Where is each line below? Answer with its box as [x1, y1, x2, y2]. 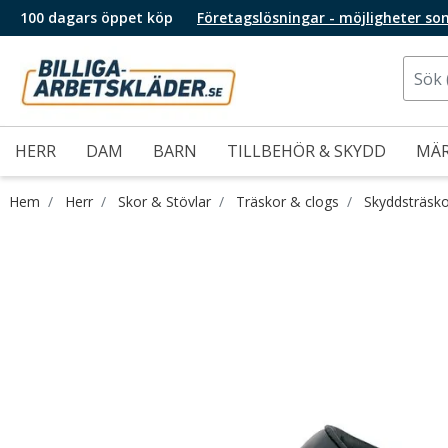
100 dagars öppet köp [20, 8, 173, 27]
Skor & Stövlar [118, 192, 211, 211]
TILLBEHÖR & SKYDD [227, 140, 386, 162]
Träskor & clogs [236, 192, 339, 211]
